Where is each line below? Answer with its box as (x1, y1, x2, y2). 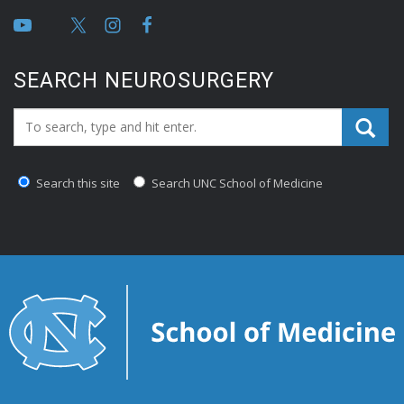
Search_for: (13, 109, 94, 130)
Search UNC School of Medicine (149, 174, 323, 191)
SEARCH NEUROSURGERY (14, 67, 274, 93)
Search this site (33, 174, 120, 191)
